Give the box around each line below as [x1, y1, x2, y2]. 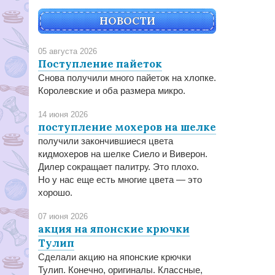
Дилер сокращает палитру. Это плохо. [38, 161, 199, 172]
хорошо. [38, 187, 72, 198]
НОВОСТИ [99, 14, 155, 28]
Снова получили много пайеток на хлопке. [38, 72, 216, 83]
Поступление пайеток [38, 57, 162, 71]
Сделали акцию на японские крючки [38, 252, 191, 262]
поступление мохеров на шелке [38, 120, 216, 134]
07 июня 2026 [38, 212, 88, 221]
